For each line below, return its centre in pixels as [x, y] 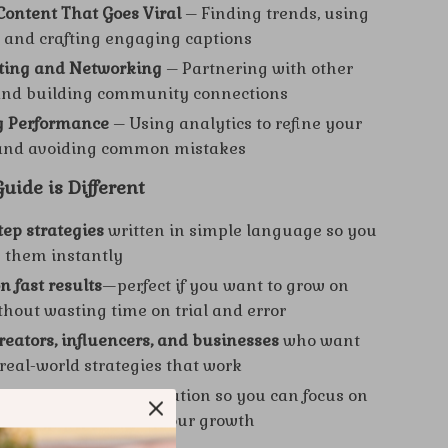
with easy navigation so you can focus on [205, 395]
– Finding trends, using [275, 13]
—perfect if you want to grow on [226, 285]
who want [320, 340]
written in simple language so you [241, 230]
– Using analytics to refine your [236, 123]
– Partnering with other [258, 68]
